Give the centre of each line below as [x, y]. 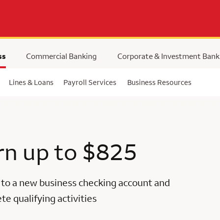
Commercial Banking [61, 56]
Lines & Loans [31, 82]
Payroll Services [90, 82]
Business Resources [159, 82]
